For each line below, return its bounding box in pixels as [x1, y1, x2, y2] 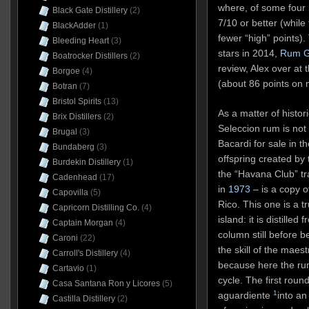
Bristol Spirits [52, 97, 101, 106]
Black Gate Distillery [52, 6, 128, 15]
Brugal [52, 127, 77, 137]
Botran [52, 81, 77, 91]
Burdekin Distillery [52, 157, 121, 167]
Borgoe [52, 66, 80, 76]
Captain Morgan [52, 218, 113, 228]
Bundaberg [52, 142, 94, 152]
